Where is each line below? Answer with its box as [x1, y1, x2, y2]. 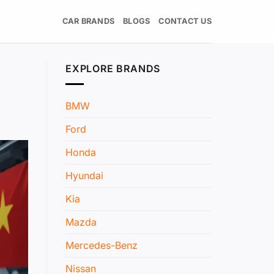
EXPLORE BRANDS [65, 62, 161, 75]
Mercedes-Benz [65, 239, 138, 251]
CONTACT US [158, 17, 212, 26]
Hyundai [65, 169, 103, 182]
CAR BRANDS [62, 17, 115, 26]
